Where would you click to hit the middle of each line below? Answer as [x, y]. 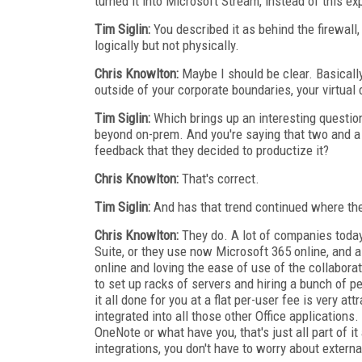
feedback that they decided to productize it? [212, 150]
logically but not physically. [167, 45]
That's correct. [219, 178]
